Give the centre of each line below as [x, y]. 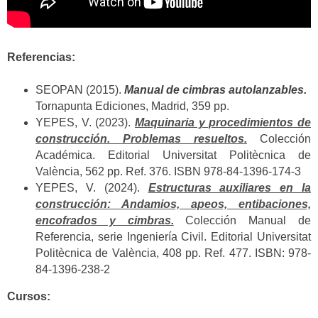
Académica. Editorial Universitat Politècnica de [173, 155]
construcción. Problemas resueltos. [141, 138]
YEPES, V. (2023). [85, 122]
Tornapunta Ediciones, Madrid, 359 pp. [132, 106]
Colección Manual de [242, 220]
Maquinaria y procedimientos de [223, 122]
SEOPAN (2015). [80, 89]
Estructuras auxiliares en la [229, 187]
